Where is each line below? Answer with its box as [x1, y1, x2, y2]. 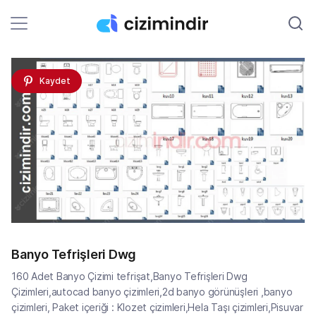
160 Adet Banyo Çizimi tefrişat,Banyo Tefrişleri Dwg [11, 270, 248, 283]
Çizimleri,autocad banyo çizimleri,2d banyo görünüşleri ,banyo [11, 286, 293, 298]
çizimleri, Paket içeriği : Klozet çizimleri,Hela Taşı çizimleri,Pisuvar [11, 301, 303, 314]
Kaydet [39, 75, 71, 87]
